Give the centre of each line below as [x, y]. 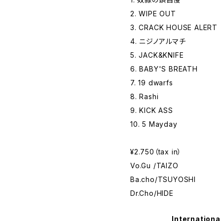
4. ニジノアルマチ [158, 41]
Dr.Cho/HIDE [152, 193]
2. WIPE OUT [153, 14]
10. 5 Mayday [154, 124]
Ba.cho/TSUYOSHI [163, 179]
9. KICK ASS [152, 110]
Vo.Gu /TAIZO [154, 166]
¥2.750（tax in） [156, 152]
